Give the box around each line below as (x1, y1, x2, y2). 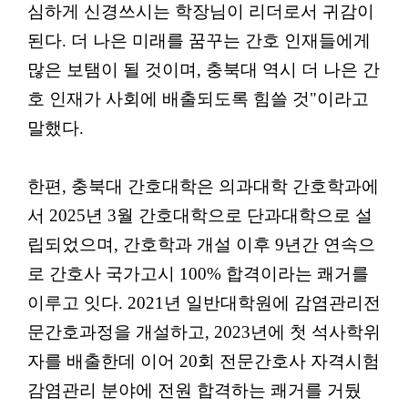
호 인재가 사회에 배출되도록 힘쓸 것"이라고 (27, 88, 369, 108)
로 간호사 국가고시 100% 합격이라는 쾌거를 (27, 263, 369, 283)
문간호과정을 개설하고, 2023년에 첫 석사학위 (27, 321, 381, 342)
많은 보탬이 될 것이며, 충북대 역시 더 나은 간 (27, 59, 380, 79)
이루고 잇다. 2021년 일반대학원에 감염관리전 (27, 292, 381, 312)
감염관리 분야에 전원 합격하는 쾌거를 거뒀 (27, 380, 362, 400)
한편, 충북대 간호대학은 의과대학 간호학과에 (27, 176, 379, 196)
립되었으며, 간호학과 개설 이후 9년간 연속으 (27, 234, 375, 254)
